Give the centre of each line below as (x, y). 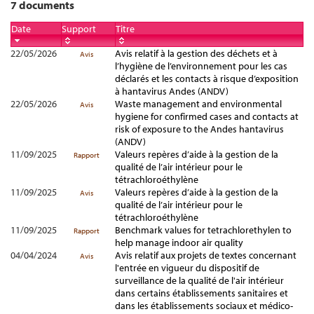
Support (79, 29)
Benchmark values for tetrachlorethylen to (203, 230)
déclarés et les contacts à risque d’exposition (207, 78)
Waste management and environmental (198, 104)
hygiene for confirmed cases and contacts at (207, 116)
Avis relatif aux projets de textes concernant (206, 255)
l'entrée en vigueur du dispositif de (187, 268)
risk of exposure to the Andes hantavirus (199, 129)
